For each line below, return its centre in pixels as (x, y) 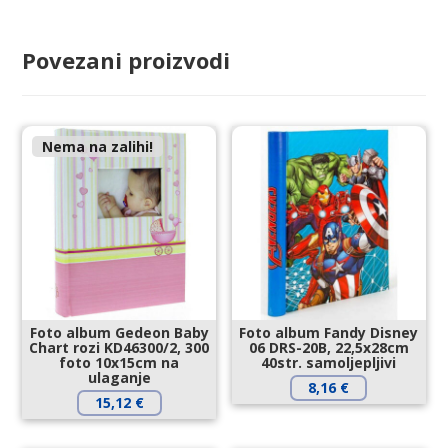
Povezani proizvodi (126, 60)
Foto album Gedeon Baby (119, 332)
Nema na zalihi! (98, 146)
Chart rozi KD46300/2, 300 (119, 347)
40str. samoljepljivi (329, 362)
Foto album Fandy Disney (329, 332)
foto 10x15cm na (119, 362)
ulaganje (119, 377)
